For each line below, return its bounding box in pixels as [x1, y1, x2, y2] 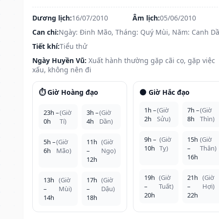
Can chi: [32, 27, 59, 37]
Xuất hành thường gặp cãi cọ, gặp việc [88, 55, 215, 65]
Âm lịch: [132, 13, 160, 22]
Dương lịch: [32, 13, 72, 22]
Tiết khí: [32, 41, 60, 51]
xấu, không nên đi [32, 65, 91, 74]
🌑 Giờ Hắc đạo [139, 87, 190, 97]
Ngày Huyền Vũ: [32, 55, 87, 65]
